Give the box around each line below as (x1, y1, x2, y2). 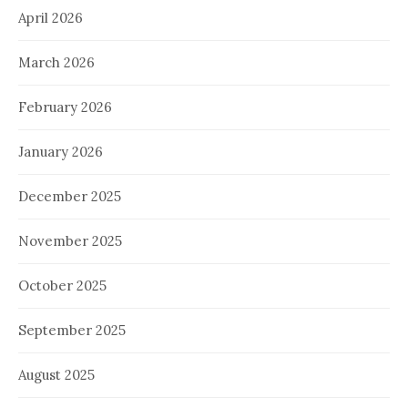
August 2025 (18, 365, 95, 383)
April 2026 (18, 8, 83, 26)
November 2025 (18, 231, 122, 250)
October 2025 (18, 276, 107, 294)
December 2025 (18, 187, 121, 205)
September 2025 (18, 321, 126, 339)
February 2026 (18, 97, 112, 116)
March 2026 (18, 53, 95, 71)
